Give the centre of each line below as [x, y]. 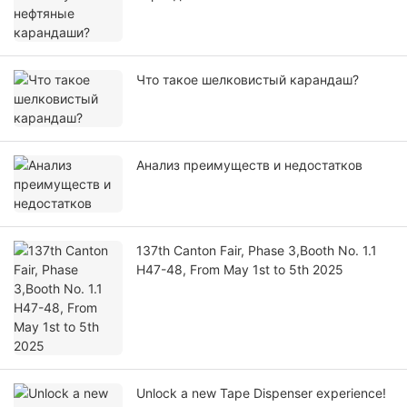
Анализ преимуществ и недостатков [249, 165]
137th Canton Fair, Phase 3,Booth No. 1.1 [257, 251]
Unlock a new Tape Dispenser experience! [261, 393]
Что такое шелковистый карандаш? [248, 80]
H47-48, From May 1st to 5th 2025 [240, 270]
